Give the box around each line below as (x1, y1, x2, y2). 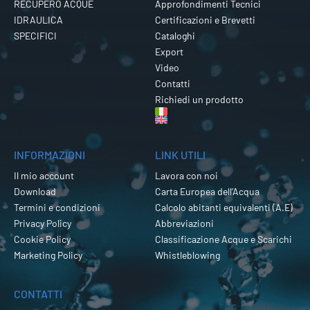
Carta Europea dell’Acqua (155, 185, 259, 197)
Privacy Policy (14, 217, 71, 229)
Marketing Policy (14, 248, 82, 261)
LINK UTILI (155, 147, 206, 161)
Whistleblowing (155, 248, 220, 261)
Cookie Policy (14, 232, 71, 245)
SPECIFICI (14, 29, 57, 42)
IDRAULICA (14, 13, 63, 26)
